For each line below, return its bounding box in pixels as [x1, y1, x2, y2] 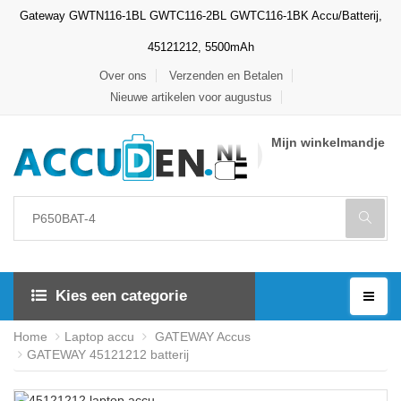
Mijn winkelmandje [271, 135, 385, 149]
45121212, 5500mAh [147, 40, 254, 54]
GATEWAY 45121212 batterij [27, 347, 189, 362]
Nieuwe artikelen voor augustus [110, 90, 272, 104]
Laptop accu [64, 329, 134, 344]
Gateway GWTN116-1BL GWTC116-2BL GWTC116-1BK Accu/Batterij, [19, 9, 382, 22]
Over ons [99, 69, 147, 82]
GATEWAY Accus [151, 329, 251, 344]
